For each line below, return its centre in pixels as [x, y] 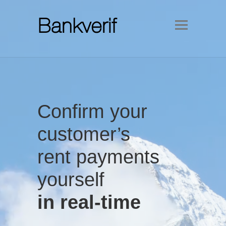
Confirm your [92, 111]
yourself [71, 180]
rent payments [98, 157]
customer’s [84, 134]
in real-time [89, 202]
